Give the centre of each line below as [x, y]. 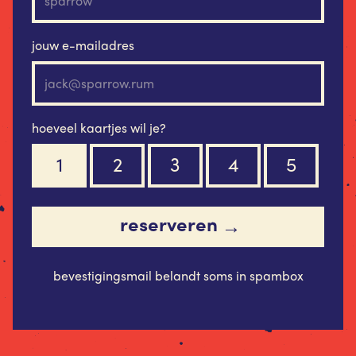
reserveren [168, 224]
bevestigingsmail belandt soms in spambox [178, 276]
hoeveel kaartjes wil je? [99, 127]
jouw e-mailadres [83, 44]
